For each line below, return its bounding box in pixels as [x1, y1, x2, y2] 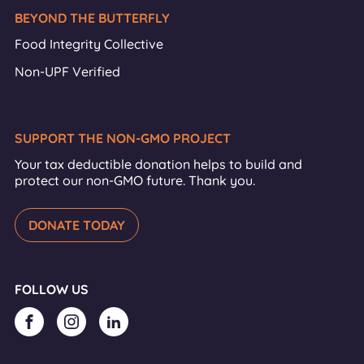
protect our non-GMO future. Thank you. [15, 172, 255, 188]
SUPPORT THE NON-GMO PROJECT [15, 130, 231, 146]
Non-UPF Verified [15, 63, 120, 80]
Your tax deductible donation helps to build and [15, 156, 302, 172]
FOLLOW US [15, 281, 89, 297]
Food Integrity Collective [15, 36, 163, 52]
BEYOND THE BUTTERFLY [15, 10, 170, 26]
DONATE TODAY [28, 217, 125, 233]
